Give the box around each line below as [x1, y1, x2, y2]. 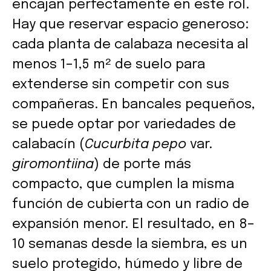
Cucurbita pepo [85, 137, 186, 151]
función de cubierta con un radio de [12, 197, 249, 211]
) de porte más [94, 157, 191, 171]
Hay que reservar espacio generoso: [12, 18, 249, 31]
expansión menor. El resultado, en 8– [12, 217, 255, 231]
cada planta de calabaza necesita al [12, 38, 249, 51]
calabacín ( [12, 137, 85, 151]
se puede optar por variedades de [12, 117, 236, 131]
